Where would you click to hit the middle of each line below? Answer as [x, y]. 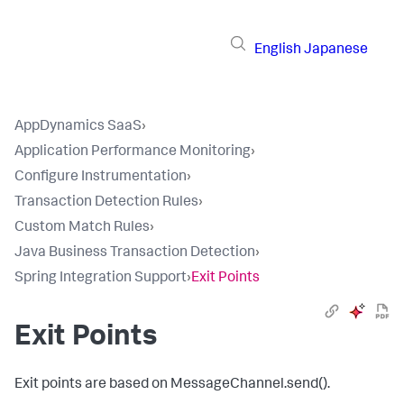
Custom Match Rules [82, 228]
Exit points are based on [92, 385]
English [278, 50]
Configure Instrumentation [101, 178]
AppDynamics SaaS [78, 127]
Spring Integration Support [101, 279]
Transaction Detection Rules [106, 203]
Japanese [336, 50]
